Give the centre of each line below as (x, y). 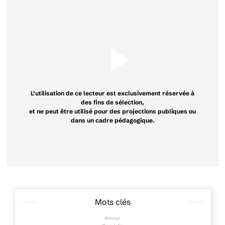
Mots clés (113, 202)
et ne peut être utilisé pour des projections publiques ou (113, 111)
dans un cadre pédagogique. (113, 121)
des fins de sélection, (113, 102)
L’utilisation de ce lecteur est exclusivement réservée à (113, 93)
